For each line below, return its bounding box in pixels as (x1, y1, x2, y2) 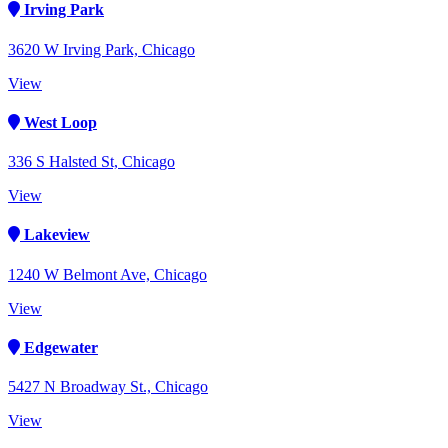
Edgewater (20, 338, 98, 356)
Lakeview (20, 226, 90, 244)
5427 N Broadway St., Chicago (8, 378, 208, 396)
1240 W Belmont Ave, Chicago (8, 265, 207, 283)
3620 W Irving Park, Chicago (8, 40, 195, 58)
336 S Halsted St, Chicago (8, 153, 175, 171)
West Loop (20, 113, 97, 131)
